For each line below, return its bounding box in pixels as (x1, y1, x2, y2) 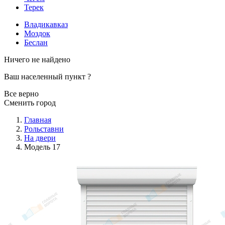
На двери (24, 133, 56, 142)
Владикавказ (24, 20, 68, 29)
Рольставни (24, 124, 64, 133)
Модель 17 (24, 142, 60, 151)
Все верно (4, 89, 39, 98)
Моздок (24, 29, 50, 38)
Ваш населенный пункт (4, 72, 87, 81)
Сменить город (4, 98, 56, 107)
